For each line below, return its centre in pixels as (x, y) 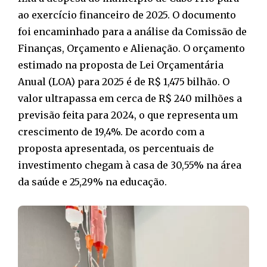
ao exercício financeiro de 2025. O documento (127, 15)
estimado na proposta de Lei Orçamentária (121, 65)
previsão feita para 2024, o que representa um (128, 115)
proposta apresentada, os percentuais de (116, 149)
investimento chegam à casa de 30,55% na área (130, 165)
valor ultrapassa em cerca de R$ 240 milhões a (130, 99)
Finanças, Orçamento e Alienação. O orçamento (131, 49)
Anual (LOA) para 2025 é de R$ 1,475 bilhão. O (124, 82)
